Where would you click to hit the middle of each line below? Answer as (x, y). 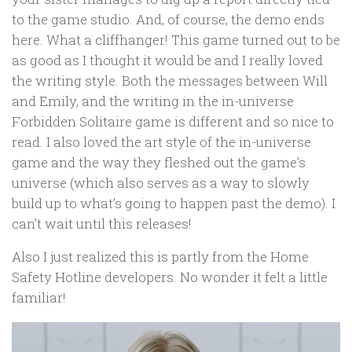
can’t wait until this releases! (102, 223)
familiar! (39, 298)
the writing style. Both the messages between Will (170, 80)
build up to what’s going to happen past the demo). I (174, 203)
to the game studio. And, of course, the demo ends (168, 19)
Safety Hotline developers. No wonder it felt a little (170, 277)
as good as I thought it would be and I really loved (167, 60)
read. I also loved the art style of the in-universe (161, 141)
